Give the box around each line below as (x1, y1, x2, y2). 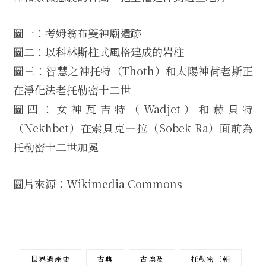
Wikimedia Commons (66, 175, 182, 191)
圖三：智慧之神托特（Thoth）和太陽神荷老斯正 (13, 63, 253, 79)
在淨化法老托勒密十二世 (13, 82, 131, 98)
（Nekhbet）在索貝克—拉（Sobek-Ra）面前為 (13, 120, 253, 136)
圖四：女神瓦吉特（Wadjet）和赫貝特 (13, 101, 253, 117)
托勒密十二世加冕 (13, 139, 99, 155)
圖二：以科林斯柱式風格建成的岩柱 (13, 44, 184, 60)
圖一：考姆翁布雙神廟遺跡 (13, 25, 141, 41)
